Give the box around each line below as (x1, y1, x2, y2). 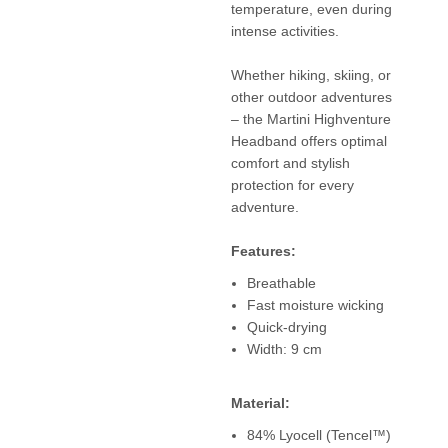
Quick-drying (246, 318, 327, 335)
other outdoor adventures (230, 88, 392, 105)
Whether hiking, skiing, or (230, 66, 391, 83)
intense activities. (230, 22, 339, 39)
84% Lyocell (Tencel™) (246, 426, 391, 443)
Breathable (246, 274, 316, 291)
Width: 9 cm (246, 340, 322, 357)
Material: (230, 394, 290, 411)
